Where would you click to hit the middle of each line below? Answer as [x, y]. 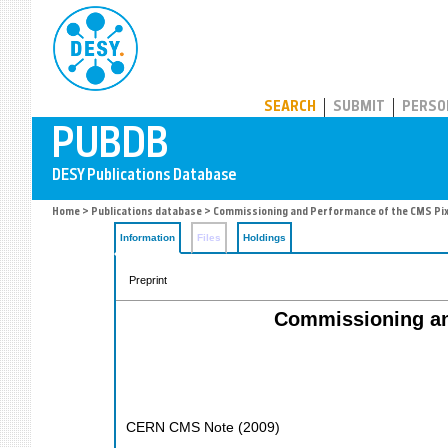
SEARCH [290, 107]
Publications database [146, 212]
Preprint [148, 280]
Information [147, 237]
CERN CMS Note [180, 427]
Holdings [264, 237]
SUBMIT [359, 107]
